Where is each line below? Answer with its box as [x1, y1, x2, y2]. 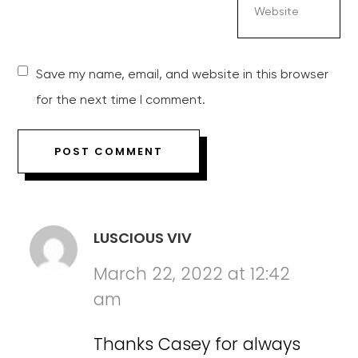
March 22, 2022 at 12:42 [93, 262, 291, 286]
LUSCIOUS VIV [93, 228, 193, 249]
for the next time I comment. [36, 94, 206, 108]
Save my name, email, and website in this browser [36, 69, 329, 82]
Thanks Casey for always [93, 332, 301, 356]
